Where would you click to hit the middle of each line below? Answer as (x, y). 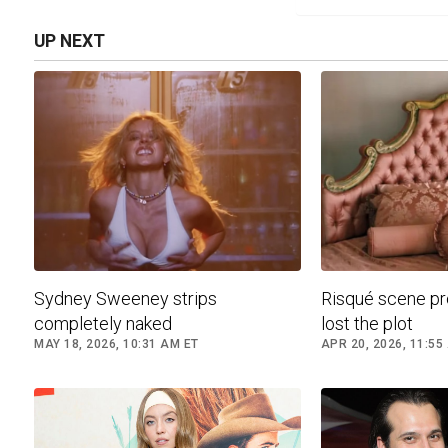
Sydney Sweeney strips (125, 299)
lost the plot (366, 324)
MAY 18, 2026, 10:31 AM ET (116, 344)
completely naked (103, 324)
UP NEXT (69, 41)
